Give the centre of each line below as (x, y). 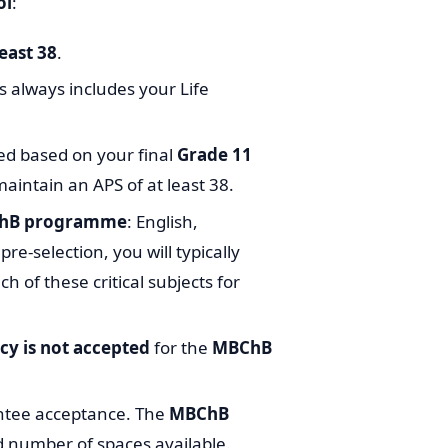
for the (181, 348)
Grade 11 (214, 155)
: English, (162, 221)
